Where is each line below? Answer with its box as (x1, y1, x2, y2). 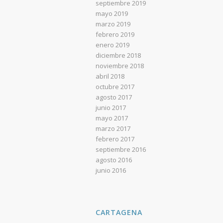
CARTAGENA (96, 208, 143, 217)
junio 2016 (96, 166, 126, 175)
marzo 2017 (96, 124, 131, 133)
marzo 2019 (96, 19, 131, 28)
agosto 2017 (96, 93, 132, 102)
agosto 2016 (96, 155, 132, 164)
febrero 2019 (96, 30, 135, 39)
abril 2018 (96, 72, 125, 81)
